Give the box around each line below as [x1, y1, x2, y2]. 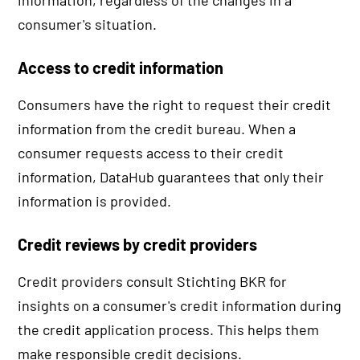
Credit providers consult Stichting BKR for [18, 272, 288, 291]
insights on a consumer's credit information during [18, 297, 342, 315]
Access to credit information [18, 58, 224, 78]
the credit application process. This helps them [18, 321, 320, 339]
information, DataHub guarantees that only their [18, 168, 325, 186]
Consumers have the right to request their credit [18, 96, 332, 114]
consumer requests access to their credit [18, 144, 284, 162]
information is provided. [18, 192, 172, 211]
